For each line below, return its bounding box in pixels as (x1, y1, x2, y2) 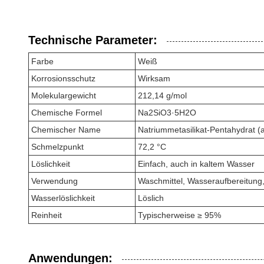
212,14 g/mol (138, 91, 187, 100)
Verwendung (31, 176, 78, 186)
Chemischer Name (31, 125, 101, 134)
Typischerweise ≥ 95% (138, 210, 221, 220)
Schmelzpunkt (31, 142, 84, 151)
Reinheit (31, 210, 62, 220)
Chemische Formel (31, 108, 102, 117)
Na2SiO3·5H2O (138, 108, 196, 117)
